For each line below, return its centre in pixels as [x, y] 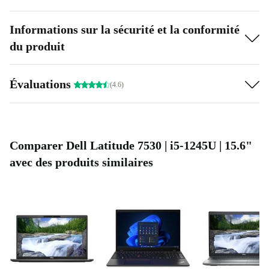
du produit [37, 47]
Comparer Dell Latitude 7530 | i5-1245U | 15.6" [131, 146]
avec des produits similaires [81, 162]
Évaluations [42, 84]
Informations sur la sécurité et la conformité [125, 30]
